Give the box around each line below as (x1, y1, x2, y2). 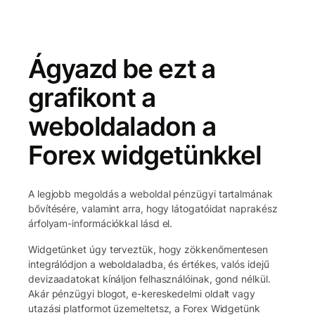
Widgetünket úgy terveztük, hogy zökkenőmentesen (28, 243, 269, 255)
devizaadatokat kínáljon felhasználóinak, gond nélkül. (28, 272, 271, 285)
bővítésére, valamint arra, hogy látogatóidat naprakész (28, 202, 278, 214)
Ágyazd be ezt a (28, 52, 216, 84)
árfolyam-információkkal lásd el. (28, 217, 173, 229)
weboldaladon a (28, 110, 216, 142)
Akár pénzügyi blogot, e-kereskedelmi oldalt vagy (28, 287, 255, 300)
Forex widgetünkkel (28, 139, 262, 171)
